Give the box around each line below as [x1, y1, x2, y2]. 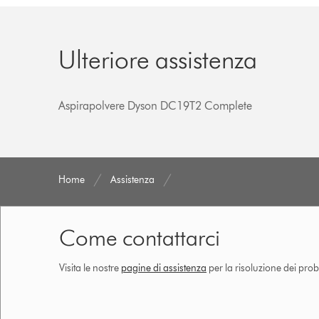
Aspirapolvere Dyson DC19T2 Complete [58, 98, 253, 113]
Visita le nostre [59, 261, 121, 274]
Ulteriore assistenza [58, 43, 258, 75]
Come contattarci [59, 223, 220, 251]
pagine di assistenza [121, 261, 206, 274]
